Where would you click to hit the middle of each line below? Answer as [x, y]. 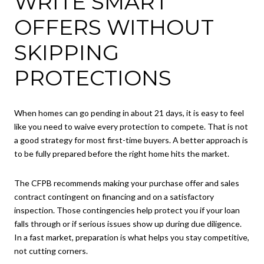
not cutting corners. [51, 250]
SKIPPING [67, 52]
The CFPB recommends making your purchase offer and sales [127, 183]
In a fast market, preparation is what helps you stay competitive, [132, 237]
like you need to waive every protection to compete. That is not [131, 127]
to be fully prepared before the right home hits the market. [122, 154]
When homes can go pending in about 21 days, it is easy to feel [129, 113]
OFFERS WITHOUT [114, 27]
